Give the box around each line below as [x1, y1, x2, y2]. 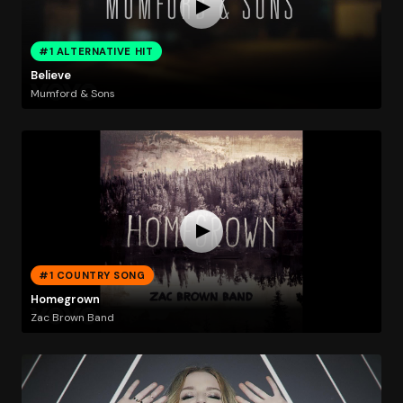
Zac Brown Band [30, 309, 114, 325]
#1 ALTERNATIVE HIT [39, 44, 154, 58]
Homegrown [30, 291, 100, 308]
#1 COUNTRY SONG [39, 268, 146, 282]
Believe [30, 67, 71, 84]
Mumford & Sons [30, 85, 115, 101]
